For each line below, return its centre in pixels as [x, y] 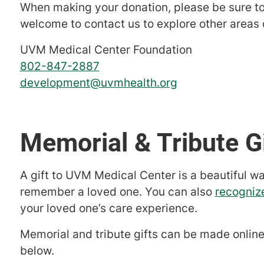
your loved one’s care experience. [108, 209]
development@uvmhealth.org [98, 83]
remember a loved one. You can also [117, 192]
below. [37, 251]
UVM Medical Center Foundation [106, 50]
